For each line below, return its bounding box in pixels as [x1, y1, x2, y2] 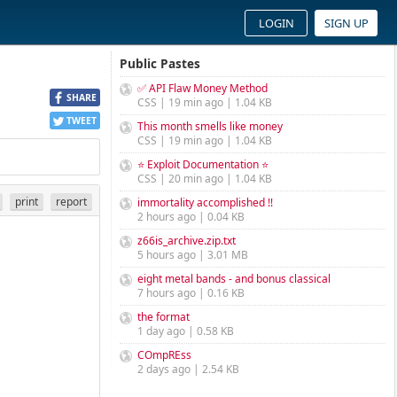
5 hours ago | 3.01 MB [137, 247, 248, 262]
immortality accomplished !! [137, 195, 273, 210]
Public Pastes [120, 55, 200, 72]
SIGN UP [323, 15, 369, 31]
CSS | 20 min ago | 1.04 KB [137, 171, 272, 186]
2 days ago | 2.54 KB [137, 362, 239, 377]
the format [137, 309, 190, 324]
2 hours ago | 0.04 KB [137, 209, 245, 224]
